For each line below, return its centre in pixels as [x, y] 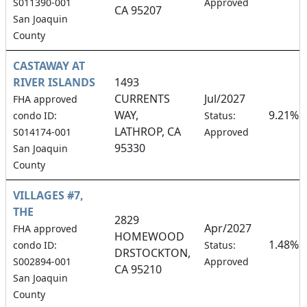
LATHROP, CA [148, 131]
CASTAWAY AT [49, 65]
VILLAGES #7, [48, 195]
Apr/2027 [228, 228]
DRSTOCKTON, [152, 253]
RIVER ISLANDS [54, 82]
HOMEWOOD [149, 236]
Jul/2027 [225, 98]
